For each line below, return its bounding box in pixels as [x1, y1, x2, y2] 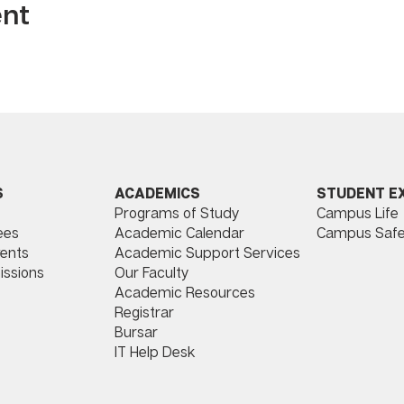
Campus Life [317, 204, 399, 223]
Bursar [115, 323, 158, 342]
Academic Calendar [115, 224, 244, 243]
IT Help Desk [115, 343, 195, 362]
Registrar [115, 303, 174, 322]
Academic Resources [115, 283, 255, 302]
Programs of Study [115, 204, 240, 223]
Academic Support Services [115, 243, 300, 262]
